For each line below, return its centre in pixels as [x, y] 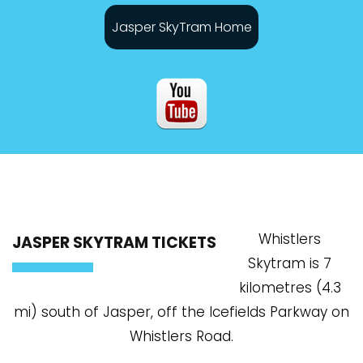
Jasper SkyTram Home [181, 28]
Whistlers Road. [181, 337]
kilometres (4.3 [290, 288]
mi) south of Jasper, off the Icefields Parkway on [181, 312]
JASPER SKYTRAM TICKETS [114, 243]
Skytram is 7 [290, 264]
